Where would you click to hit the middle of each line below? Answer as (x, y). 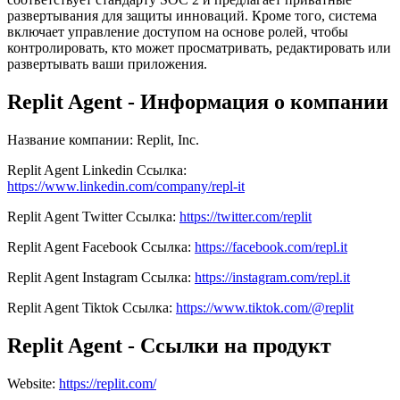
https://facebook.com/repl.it (271, 247)
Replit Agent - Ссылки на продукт (169, 346)
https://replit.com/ (108, 384)
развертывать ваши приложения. (107, 64)
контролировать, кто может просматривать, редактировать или (199, 48)
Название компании (68, 140)
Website (29, 384)
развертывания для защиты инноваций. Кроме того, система (192, 16)
